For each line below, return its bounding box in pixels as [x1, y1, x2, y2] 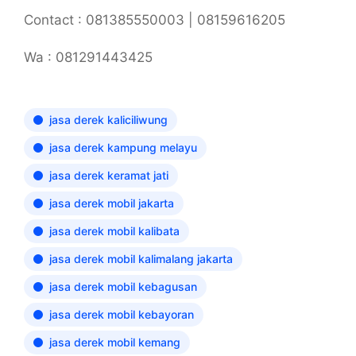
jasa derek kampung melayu [49, 141, 197, 154]
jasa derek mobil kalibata [49, 224, 180, 238]
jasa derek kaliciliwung [49, 113, 168, 126]
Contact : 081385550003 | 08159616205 [24, 12, 285, 28]
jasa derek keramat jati [49, 168, 168, 182]
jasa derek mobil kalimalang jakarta [49, 252, 233, 265]
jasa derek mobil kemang [49, 335, 180, 349]
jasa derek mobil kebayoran [49, 308, 194, 321]
